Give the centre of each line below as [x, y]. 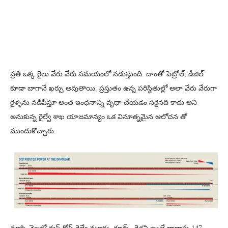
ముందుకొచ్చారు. [33, 131]
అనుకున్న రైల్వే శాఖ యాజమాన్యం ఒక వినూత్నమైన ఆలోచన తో [99, 117]
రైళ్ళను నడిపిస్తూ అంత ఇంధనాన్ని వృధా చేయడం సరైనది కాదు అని [104, 102]
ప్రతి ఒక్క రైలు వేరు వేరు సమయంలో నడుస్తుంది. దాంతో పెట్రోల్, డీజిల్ [107, 74]
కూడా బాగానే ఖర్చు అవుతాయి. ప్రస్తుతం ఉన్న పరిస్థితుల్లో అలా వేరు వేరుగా [113, 88]
